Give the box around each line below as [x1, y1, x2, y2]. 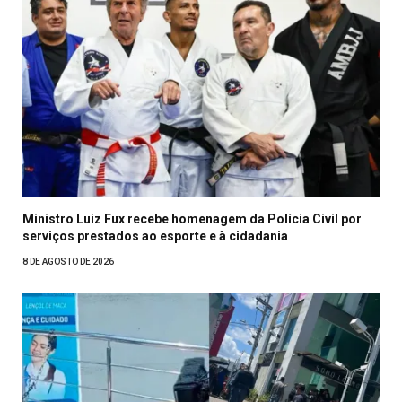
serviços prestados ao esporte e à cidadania [22, 229, 288, 244]
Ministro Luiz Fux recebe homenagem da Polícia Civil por [22, 212, 362, 227]
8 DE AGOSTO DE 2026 [22, 257, 114, 267]
